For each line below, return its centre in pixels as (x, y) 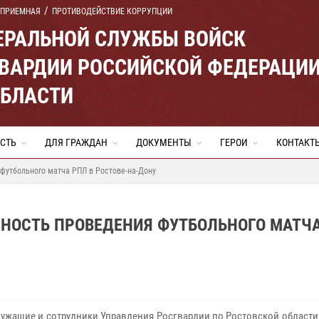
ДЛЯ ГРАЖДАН (76, 142)
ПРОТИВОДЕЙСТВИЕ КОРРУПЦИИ (112, 11)
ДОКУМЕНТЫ (164, 142)
